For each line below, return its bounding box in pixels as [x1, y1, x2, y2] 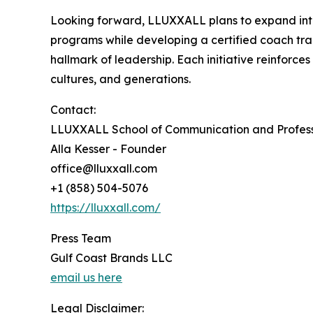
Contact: [50, 103, 96, 117]
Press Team [50, 231, 111, 246]
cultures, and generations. [50, 72, 191, 87]
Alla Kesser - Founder [50, 142, 166, 156]
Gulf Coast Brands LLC [50, 251, 173, 265]
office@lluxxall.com [50, 161, 157, 176]
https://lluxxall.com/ [50, 201, 161, 215]
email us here [50, 270, 122, 285]
